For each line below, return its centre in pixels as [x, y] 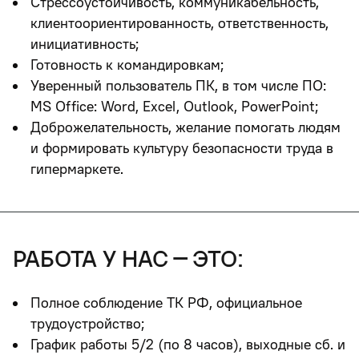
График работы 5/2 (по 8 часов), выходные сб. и [188, 344]
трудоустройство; [88, 323]
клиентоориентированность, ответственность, [179, 23]
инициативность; [85, 44]
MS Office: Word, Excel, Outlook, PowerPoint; [175, 106]
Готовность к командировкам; [127, 65]
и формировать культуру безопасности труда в [182, 148]
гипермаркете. [77, 169]
